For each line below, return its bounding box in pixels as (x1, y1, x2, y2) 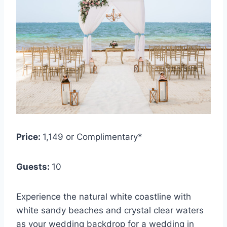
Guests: (16, 162, 52, 172)
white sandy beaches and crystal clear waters (16, 205, 204, 216)
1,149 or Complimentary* (43, 132, 142, 142)
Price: (16, 132, 43, 142)
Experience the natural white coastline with (16, 192, 191, 202)
